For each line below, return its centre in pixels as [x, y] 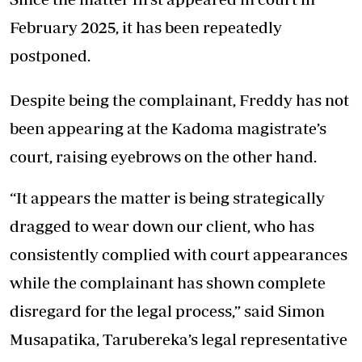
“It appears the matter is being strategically [167, 197]
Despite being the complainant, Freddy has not [179, 99]
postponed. [50, 55]
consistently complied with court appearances [179, 254]
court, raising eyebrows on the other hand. [163, 156]
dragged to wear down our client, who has [162, 225]
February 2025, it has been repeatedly [146, 27]
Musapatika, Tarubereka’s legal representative [179, 339]
